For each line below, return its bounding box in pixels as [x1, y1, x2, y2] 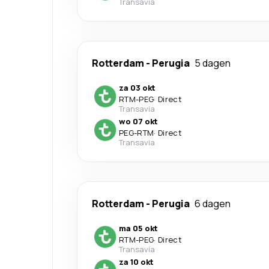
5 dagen [195, 56, 231, 70]
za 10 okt [119, 256, 154, 267]
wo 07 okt [119, 115, 158, 127]
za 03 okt [119, 82, 156, 93]
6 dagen [195, 196, 231, 210]
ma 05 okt [119, 222, 158, 234]
